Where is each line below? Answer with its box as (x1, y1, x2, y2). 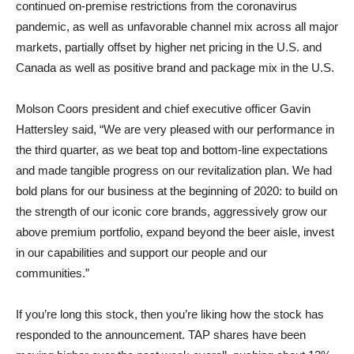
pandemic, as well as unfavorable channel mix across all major (16, 20, 338, 33)
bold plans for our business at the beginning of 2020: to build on (16, 184, 337, 198)
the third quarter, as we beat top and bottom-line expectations (16, 143, 328, 156)
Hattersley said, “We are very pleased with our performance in (16, 122, 334, 136)
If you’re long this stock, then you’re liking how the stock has (16, 307, 324, 321)
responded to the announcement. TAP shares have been (16, 328, 306, 341)
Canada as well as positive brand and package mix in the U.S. (16, 61, 334, 74)
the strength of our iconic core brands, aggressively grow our (16, 205, 327, 218)
